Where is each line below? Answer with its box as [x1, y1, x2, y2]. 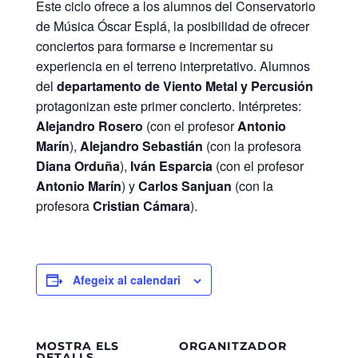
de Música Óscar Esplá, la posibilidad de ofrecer [35, 16, 309, 35]
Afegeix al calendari [72, 271, 181, 288]
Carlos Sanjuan [137, 176, 232, 195]
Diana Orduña [35, 156, 120, 175]
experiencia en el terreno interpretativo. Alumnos [35, 56, 310, 75]
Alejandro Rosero [35, 116, 143, 135]
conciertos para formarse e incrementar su [35, 36, 273, 55]
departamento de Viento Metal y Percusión [56, 76, 313, 95]
